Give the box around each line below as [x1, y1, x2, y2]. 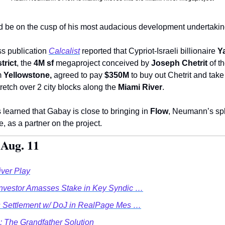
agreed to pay [52, 71, 104, 80]
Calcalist [49, 47, 80, 56]
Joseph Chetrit [151, 59, 207, 68]
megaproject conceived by [54, 59, 151, 68]
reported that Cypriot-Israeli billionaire [80, 47, 217, 56]
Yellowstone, [4, 71, 52, 80]
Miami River [118, 83, 162, 92]
